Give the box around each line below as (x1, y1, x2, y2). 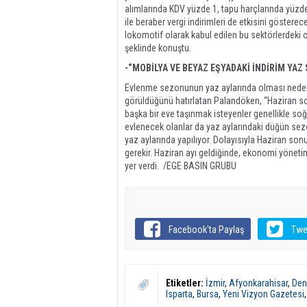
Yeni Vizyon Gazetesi (223, 288, 304, 299)
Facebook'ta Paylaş (169, 224, 245, 235)
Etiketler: (166, 278, 204, 288)
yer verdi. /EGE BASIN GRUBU (125, 160, 236, 171)
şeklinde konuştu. (125, 42, 193, 53)
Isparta (166, 288, 193, 299)
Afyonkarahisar (229, 278, 288, 288)
